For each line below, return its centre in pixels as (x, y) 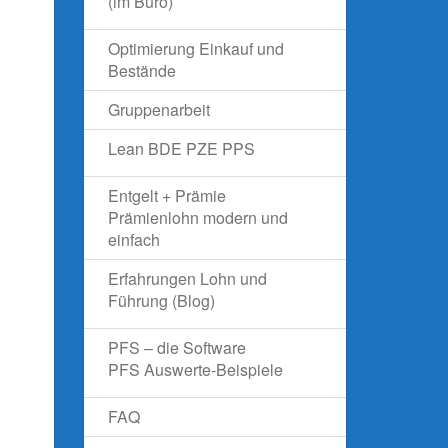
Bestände (141, 70)
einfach (133, 239)
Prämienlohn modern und (197, 217)
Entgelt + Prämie (166, 195)
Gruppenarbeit (158, 109)
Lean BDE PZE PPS (181, 148)
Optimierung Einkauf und (195, 48)
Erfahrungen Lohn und (187, 278)
